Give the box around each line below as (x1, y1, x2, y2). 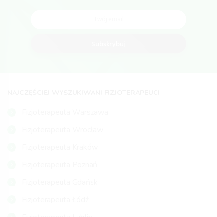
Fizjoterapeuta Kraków (22, 142, 98, 153)
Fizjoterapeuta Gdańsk (22, 177, 98, 188)
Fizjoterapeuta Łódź (22, 194, 89, 205)
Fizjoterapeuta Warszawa (22, 107, 108, 118)
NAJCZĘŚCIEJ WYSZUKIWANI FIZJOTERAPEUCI (7, 88, 160, 98)
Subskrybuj (92, 39, 125, 48)
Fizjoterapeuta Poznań (22, 159, 97, 170)
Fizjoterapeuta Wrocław (22, 124, 103, 136)
